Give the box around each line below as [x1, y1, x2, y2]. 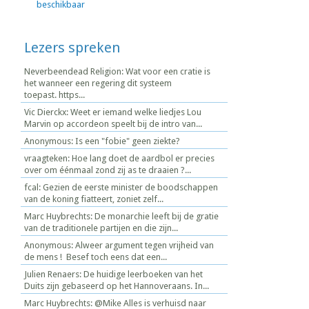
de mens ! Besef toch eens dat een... [24, 251, 167, 262]
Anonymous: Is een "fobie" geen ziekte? [24, 135, 180, 146]
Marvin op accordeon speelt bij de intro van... [24, 118, 202, 129]
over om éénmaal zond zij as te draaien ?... [24, 164, 191, 175]
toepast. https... [24, 89, 85, 100]
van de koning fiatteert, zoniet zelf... [24, 193, 163, 204]
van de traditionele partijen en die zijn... [24, 222, 178, 233]
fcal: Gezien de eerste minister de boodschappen [24, 181, 218, 192]
